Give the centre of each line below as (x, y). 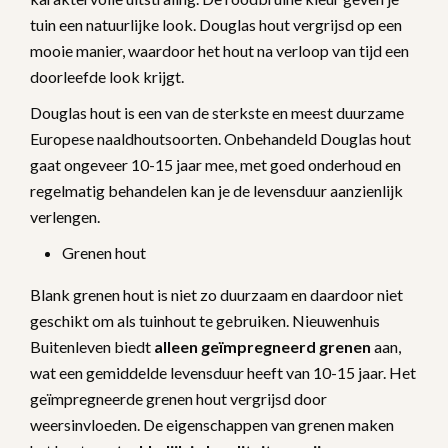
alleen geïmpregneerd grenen (262, 346)
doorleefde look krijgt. (108, 76)
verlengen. (66, 216)
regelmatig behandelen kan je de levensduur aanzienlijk (216, 190)
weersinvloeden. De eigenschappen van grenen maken (212, 424)
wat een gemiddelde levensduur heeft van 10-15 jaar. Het (223, 372)
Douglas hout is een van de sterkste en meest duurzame (217, 112)
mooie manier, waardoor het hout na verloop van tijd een (219, 50)
